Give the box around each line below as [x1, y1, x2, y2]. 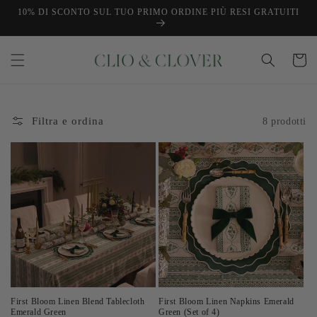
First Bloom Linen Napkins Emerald [158, 296, 294, 307]
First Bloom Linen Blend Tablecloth [11, 296, 145, 307]
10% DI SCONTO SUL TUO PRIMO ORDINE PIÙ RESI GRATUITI [18, 7, 299, 17]
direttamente [11, 10, 74, 22]
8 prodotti [263, 115, 306, 127]
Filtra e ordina [32, 115, 104, 127]
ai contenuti [11, 23, 71, 35]
